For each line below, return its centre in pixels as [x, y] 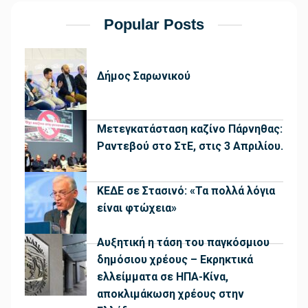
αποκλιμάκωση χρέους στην [170, 294]
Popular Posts [154, 25]
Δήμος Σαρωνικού [144, 76]
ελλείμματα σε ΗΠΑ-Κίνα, [163, 277]
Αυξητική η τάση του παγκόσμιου [183, 243]
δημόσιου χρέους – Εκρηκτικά [175, 260]
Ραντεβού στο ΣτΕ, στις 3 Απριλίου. [190, 146]
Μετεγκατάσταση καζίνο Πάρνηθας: [190, 129]
